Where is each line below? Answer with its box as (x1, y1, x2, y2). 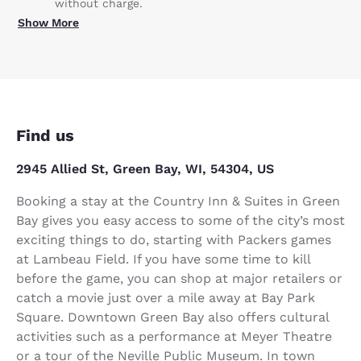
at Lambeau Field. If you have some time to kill (16, 251, 310, 267)
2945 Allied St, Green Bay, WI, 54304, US (16, 160, 274, 176)
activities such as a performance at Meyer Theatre (16, 328, 332, 344)
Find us (16, 125, 74, 145)
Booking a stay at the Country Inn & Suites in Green (16, 193, 340, 209)
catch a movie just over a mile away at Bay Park (16, 289, 315, 305)
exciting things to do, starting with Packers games (16, 231, 331, 247)
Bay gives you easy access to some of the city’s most (16, 212, 345, 228)
